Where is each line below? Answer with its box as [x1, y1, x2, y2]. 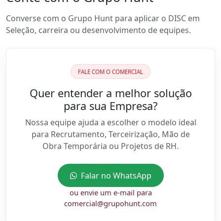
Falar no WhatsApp [80, 170, 151, 181]
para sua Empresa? [64, 99, 157, 113]
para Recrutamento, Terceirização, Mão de [31, 129, 190, 140]
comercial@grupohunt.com [64, 198, 157, 208]
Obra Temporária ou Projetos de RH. [42, 141, 179, 152]
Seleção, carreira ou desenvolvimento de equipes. [6, 25, 191, 36]
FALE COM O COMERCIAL [78, 68, 143, 75]
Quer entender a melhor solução [29, 86, 192, 101]
